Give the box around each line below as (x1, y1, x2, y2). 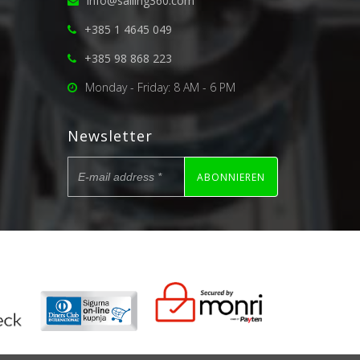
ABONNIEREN (197, 170, 265, 184)
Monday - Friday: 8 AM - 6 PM (84, 80, 235, 96)
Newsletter (67, 126, 153, 146)
